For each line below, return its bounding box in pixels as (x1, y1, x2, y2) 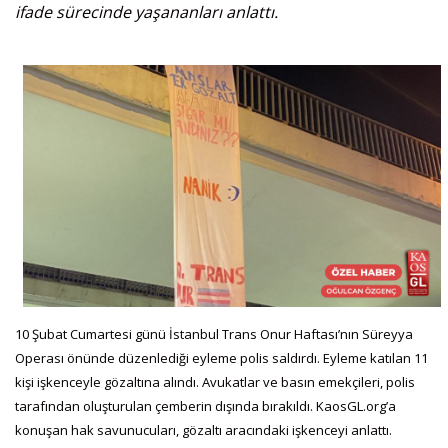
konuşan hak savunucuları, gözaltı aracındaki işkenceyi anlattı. (15, 420, 392, 439)
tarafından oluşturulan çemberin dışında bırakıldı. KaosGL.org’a (15, 396, 396, 415)
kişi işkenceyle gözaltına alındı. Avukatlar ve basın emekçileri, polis (15, 372, 415, 391)
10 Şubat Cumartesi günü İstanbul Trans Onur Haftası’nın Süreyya (15, 324, 413, 343)
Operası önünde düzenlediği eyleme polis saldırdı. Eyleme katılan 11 (15, 348, 428, 367)
